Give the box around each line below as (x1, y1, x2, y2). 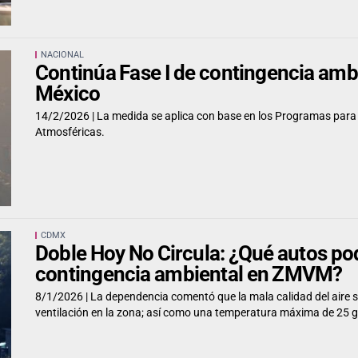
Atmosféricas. (35, 125, 105, 139)
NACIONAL (41, 49, 84, 60)
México (35, 82, 101, 106)
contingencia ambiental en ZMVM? (35, 261, 343, 286)
